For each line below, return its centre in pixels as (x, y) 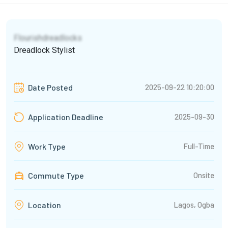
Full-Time (199, 146)
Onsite (204, 175)
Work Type (46, 147)
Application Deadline (65, 117)
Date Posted (50, 88)
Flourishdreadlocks (48, 38)
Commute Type (55, 176)
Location (44, 205)
